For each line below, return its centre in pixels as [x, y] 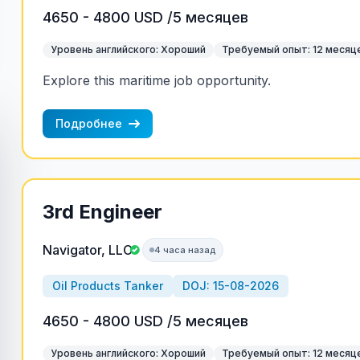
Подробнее [88, 123]
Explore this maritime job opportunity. [156, 80]
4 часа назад [185, 250]
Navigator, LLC [87, 250]
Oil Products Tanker [107, 286]
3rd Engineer [102, 212]
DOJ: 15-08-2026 [230, 286]
